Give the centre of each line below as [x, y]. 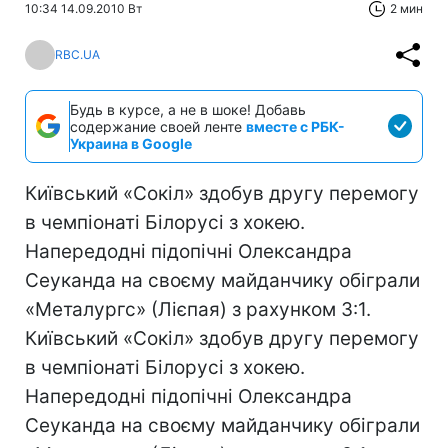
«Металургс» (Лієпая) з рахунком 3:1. [198, 309]
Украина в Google [131, 143]
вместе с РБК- [295, 126]
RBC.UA [77, 55]
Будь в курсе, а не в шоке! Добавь [188, 109]
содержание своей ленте [158, 126]
